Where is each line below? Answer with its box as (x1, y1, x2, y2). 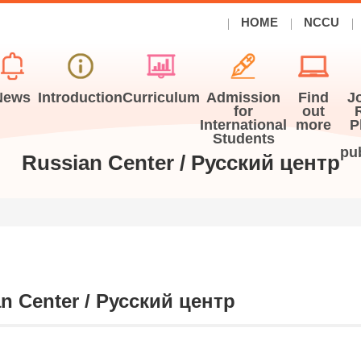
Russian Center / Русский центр (21, 151, 340, 174)
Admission (206, 89, 281, 106)
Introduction (38, 89, 123, 106)
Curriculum (122, 89, 201, 106)
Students (212, 131, 275, 147)
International (200, 117, 288, 133)
